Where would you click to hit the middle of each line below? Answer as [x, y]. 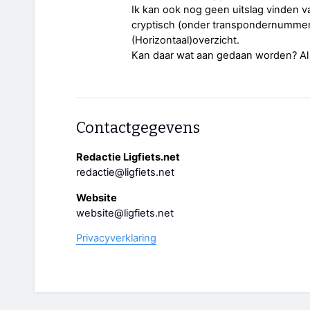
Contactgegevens [138, 127]
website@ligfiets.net [125, 213]
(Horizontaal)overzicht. [185, 40]
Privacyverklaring [116, 238]
